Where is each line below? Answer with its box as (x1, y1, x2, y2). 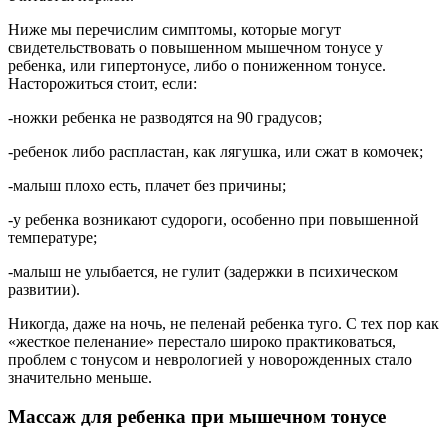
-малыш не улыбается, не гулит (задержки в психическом (8, 263, 398, 281)
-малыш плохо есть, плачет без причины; (8, 177, 286, 195)
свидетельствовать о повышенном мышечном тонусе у (8, 39, 383, 57)
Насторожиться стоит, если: (8, 75, 197, 93)
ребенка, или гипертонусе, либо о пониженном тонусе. (8, 57, 386, 75)
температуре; (8, 229, 97, 247)
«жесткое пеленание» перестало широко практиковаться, (8, 333, 396, 351)
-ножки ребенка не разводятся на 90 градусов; (8, 109, 322, 127)
